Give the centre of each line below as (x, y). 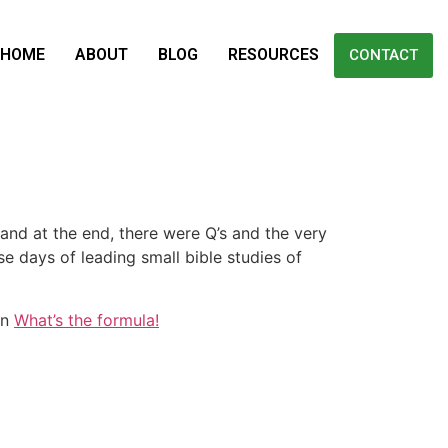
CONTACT (384, 54)
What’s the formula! (86, 319)
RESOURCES (274, 55)
